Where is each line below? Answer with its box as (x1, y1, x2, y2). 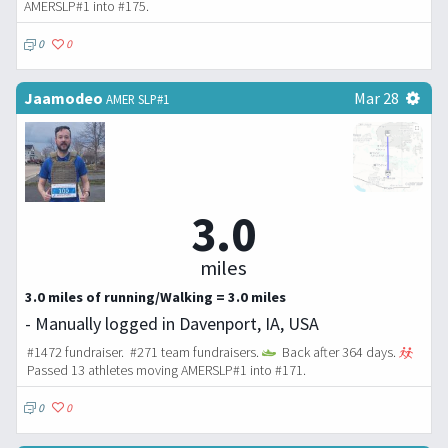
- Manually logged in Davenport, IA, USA (25, 311, 319, 335)
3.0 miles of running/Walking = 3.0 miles (25, 287, 286, 306)
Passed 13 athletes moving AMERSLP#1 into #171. (24, 360, 306, 379)
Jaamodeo (24, 88, 103, 109)
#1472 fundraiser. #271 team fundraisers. (24, 342, 262, 361)
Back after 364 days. (278, 342, 399, 361)
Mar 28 (353, 88, 399, 109)
